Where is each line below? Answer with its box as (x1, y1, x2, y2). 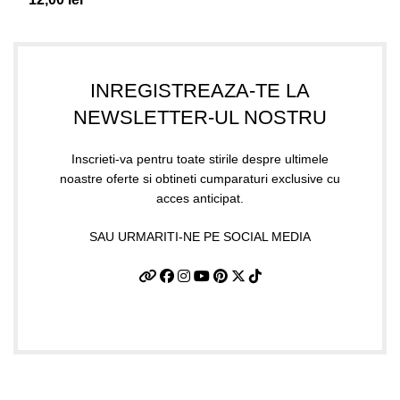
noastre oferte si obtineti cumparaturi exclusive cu (60, 171, 340, 186)
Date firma (13, 356, 79, 371)
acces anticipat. (156, 191, 244, 205)
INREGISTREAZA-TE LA (90, 79, 310, 102)
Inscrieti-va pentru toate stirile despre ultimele (71, 152, 329, 166)
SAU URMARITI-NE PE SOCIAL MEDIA (89, 229, 311, 244)
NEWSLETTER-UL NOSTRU (73, 106, 327, 129)
